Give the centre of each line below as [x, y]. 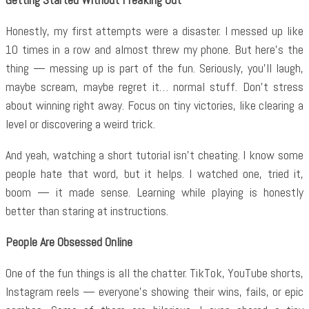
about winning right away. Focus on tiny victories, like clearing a [154, 105]
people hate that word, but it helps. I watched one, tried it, [154, 173]
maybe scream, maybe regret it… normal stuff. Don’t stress [154, 87]
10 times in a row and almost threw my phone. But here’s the [154, 49]
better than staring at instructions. [87, 211]
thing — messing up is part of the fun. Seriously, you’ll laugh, [154, 68]
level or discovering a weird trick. [80, 124]
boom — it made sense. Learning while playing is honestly [154, 192]
